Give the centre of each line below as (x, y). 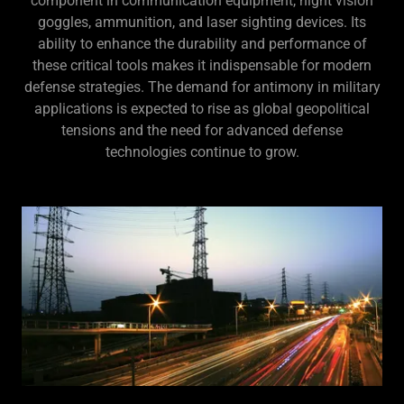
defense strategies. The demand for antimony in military (202, 87)
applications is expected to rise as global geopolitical (202, 108)
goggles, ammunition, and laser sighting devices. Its (202, 22)
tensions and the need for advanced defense (202, 130)
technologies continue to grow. (202, 151)
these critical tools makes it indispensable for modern (202, 65)
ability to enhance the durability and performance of (202, 43)
